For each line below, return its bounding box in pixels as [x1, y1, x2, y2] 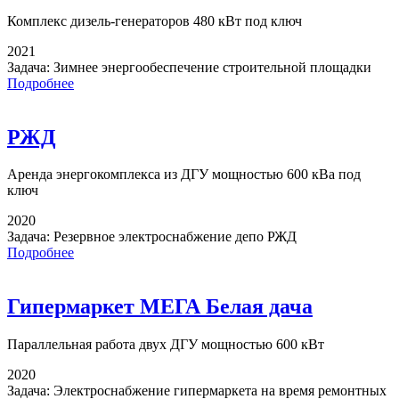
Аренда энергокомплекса [7, 167, 164, 183]
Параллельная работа [7, 337, 135, 353]
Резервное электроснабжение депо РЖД [53, 229, 297, 245]
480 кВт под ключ [190, 12, 302, 28]
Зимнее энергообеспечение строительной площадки [53, 59, 371, 75]
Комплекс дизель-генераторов [7, 12, 190, 28]
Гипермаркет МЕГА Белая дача [7, 295, 313, 319]
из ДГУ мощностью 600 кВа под [164, 167, 361, 183]
